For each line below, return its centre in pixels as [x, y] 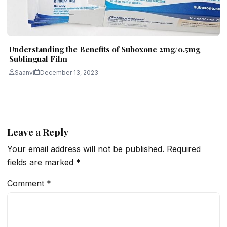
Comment [27, 184]
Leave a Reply [38, 132]
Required [184, 149]
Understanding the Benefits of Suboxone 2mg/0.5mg [105, 49]
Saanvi [25, 72]
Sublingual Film [38, 59]
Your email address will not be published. [86, 149]
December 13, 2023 [69, 72]
